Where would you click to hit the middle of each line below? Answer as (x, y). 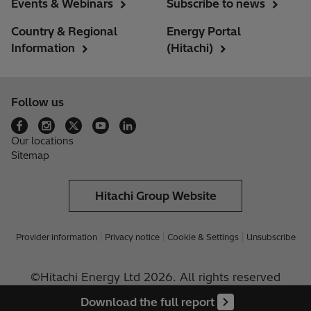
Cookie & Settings (203, 237)
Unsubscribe (271, 237)
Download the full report (147, 302)
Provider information (56, 237)
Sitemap (30, 156)
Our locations (42, 141)
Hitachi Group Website (155, 196)
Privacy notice (132, 237)
